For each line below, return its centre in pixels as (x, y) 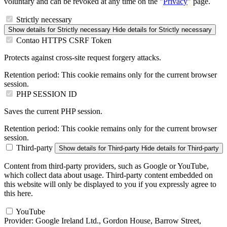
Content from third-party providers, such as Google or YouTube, (106, 166)
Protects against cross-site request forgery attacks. (83, 58)
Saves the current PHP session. (53, 111)
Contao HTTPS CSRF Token (64, 40)
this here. (18, 193)
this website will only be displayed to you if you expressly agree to (110, 184)
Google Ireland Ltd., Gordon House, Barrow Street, (117, 221)
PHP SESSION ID (47, 94)
